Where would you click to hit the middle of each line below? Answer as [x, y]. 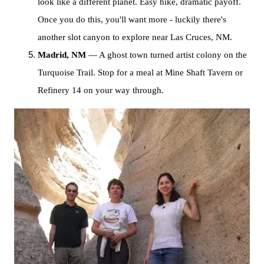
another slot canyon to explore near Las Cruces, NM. [135, 37]
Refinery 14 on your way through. [101, 90]
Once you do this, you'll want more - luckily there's [132, 19]
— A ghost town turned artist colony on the [166, 55]
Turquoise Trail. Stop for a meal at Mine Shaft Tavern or [140, 72]
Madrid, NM [62, 55]
